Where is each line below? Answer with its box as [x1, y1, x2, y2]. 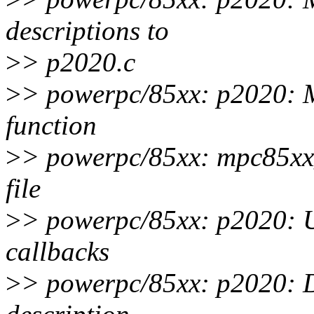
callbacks [6, 236, 109, 267]
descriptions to [6, 15, 169, 46]
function [6, 110, 97, 141]
